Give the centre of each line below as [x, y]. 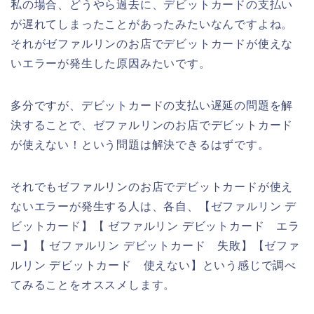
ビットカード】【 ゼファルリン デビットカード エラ [155, 226]
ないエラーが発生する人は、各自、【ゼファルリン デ [153, 206]
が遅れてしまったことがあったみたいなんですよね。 [152, 24]
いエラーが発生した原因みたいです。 [111, 63]
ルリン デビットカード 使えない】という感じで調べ [153, 265]
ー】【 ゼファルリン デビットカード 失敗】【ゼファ [155, 245]
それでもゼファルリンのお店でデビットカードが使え [152, 186]
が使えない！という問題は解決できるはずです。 [140, 144]
